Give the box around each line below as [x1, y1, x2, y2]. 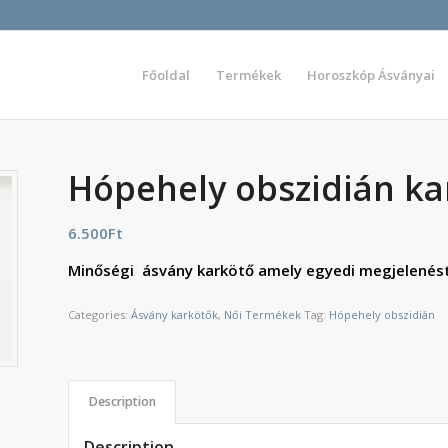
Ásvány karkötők [131, 306, 219, 322]
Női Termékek [224, 306, 302, 322]
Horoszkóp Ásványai [307, 66, 435, 84]
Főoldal [142, 66, 190, 84]
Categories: [68, 306, 132, 322]
